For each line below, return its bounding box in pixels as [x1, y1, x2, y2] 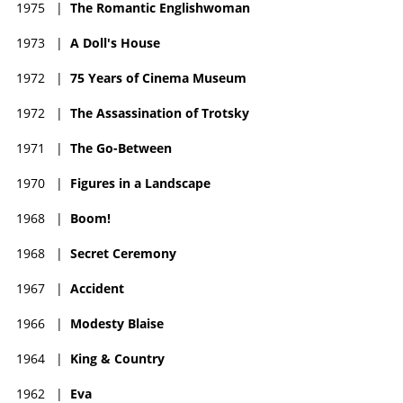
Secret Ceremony [70, 245, 176, 263]
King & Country [70, 350, 165, 368]
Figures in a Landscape [70, 175, 210, 193]
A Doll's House [70, 34, 160, 52]
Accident [70, 280, 124, 298]
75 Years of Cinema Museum [70, 69, 246, 87]
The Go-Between [70, 139, 172, 157]
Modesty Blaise [70, 315, 164, 333]
